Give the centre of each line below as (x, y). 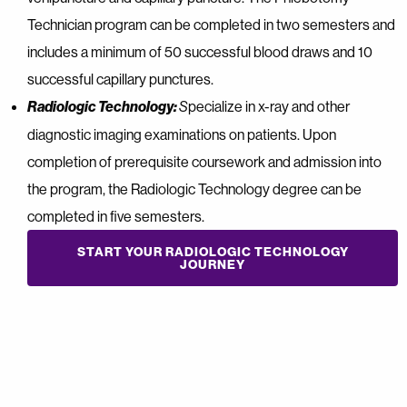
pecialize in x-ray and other (269, 106)
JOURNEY (213, 264)
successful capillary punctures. (120, 79)
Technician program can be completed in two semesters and (211, 24)
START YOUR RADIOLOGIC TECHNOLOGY (213, 251)
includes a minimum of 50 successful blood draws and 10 (200, 51)
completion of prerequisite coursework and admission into (204, 161)
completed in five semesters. (116, 216)
